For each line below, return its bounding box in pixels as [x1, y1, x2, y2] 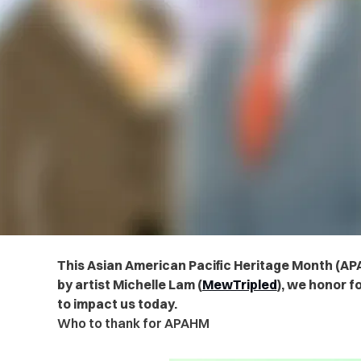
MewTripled [201, 276, 277, 293]
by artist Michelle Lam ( [56, 276, 202, 293]
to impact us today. [56, 296, 180, 313]
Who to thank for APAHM [56, 315, 210, 332]
